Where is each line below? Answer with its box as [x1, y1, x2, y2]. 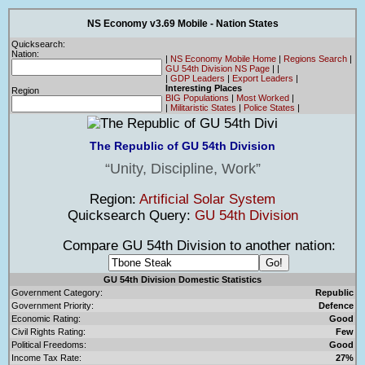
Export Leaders [232, 73, 293, 83]
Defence [319, 300, 354, 310]
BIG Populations [165, 92, 229, 103]
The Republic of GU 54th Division [90, 139, 275, 153]
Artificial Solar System [139, 191, 275, 207]
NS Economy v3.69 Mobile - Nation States [86, 17, 279, 29]
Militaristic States [170, 102, 236, 112]
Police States [244, 102, 295, 112]
